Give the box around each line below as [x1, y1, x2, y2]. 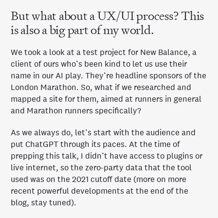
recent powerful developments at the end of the [11, 185, 189, 196]
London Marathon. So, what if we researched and [11, 82, 192, 92]
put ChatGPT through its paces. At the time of [11, 139, 181, 149]
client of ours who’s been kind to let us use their [11, 58, 187, 69]
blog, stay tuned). [11, 197, 77, 208]
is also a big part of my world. [11, 22, 154, 37]
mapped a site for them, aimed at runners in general [11, 93, 202, 104]
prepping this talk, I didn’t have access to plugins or [11, 150, 203, 161]
